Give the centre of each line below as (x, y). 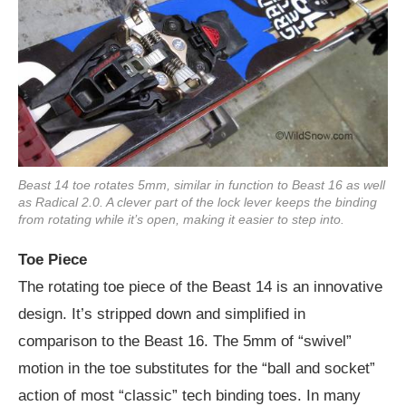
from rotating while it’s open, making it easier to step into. (181, 220)
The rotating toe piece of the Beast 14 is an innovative (200, 287)
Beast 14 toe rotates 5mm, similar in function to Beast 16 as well (202, 185)
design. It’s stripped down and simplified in (162, 314)
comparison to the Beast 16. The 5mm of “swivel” (185, 342)
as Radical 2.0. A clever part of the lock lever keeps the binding (198, 203)
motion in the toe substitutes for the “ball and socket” (197, 369)
